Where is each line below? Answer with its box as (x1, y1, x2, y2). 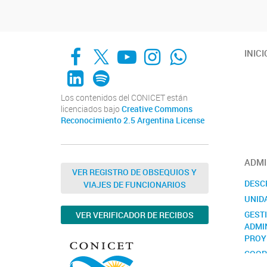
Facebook (69, 33, 153, 60)
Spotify (92, 55, 153, 81)
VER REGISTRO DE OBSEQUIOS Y (72, 166, 197, 178)
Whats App (169, 33, 203, 60)
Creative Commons (122, 103, 193, 114)
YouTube (116, 33, 191, 60)
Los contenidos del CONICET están (61, 92, 188, 103)
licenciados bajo (61, 103, 122, 114)
